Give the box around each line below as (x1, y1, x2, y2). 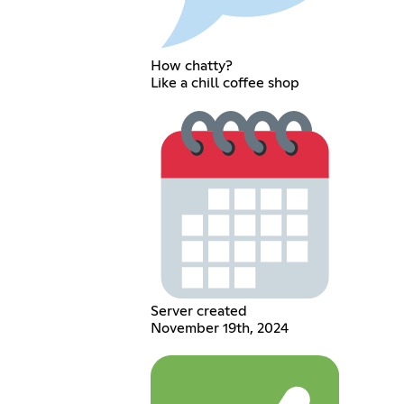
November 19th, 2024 (150, 321, 289, 336)
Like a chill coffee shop (150, 76, 299, 91)
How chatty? (150, 59, 233, 74)
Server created (150, 304, 247, 319)
